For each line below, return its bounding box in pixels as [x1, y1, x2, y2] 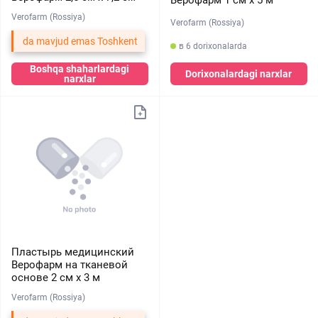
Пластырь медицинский [11, 246, 134, 258]
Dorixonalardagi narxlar [185, 68, 292, 79]
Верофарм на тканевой [11, 258, 128, 271]
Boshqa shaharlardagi [30, 63, 130, 75]
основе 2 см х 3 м [11, 271, 100, 284]
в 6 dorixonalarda [178, 41, 247, 52]
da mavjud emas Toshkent [23, 35, 138, 47]
